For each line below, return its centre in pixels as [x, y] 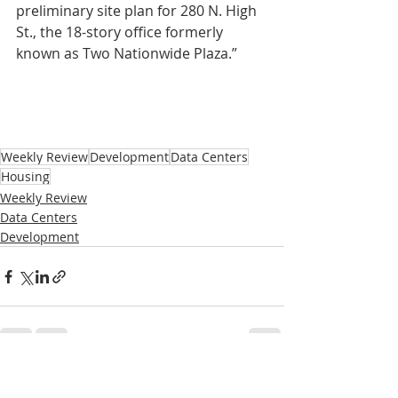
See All [264, 378]
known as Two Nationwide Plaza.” [127, 53]
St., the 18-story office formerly [121, 32]
